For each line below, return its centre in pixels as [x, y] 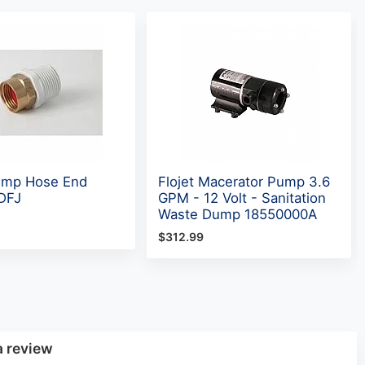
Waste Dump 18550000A [238, 214]
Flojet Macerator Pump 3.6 [244, 181]
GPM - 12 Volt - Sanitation [242, 198]
